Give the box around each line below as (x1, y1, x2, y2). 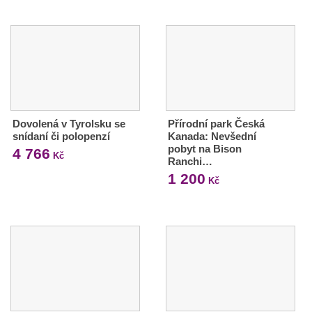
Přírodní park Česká (167, 118, 265, 130)
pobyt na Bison (167, 143, 242, 155)
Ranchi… (167, 155, 212, 168)
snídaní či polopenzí (13, 130, 110, 143)
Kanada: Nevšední (167, 130, 256, 143)
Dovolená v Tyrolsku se (13, 118, 125, 130)
